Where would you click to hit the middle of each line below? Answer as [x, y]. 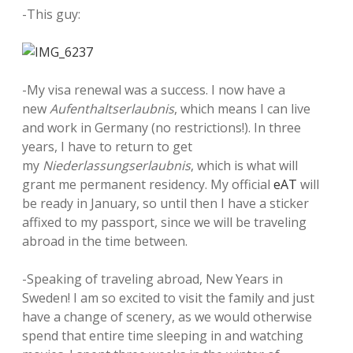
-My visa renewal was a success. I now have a [154, 90]
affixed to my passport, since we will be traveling [164, 222]
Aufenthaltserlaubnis [112, 109]
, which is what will [244, 165]
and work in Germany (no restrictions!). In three [162, 128]
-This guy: [51, 14]
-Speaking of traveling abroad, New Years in [152, 279]
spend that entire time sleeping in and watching [163, 336]
